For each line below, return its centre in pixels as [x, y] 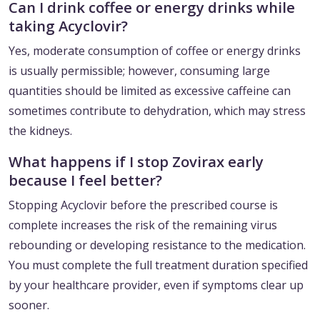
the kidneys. [40, 131]
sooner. [29, 305]
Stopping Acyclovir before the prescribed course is [143, 205]
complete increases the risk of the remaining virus [143, 225]
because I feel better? [85, 180]
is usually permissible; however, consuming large [139, 71]
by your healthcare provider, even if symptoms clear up [156, 285]
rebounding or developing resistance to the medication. [157, 245]
